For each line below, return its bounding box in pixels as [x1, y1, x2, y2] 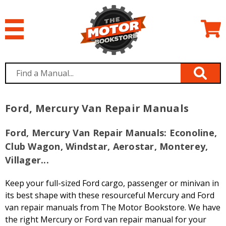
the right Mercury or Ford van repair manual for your [5, 213, 206, 225]
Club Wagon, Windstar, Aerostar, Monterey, [5, 140, 208, 152]
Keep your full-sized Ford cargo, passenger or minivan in [5, 177, 219, 189]
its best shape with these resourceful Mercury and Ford [5, 189, 214, 201]
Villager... [5, 153, 49, 166]
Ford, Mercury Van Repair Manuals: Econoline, [5, 126, 217, 139]
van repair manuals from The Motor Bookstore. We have [5, 201, 220, 213]
